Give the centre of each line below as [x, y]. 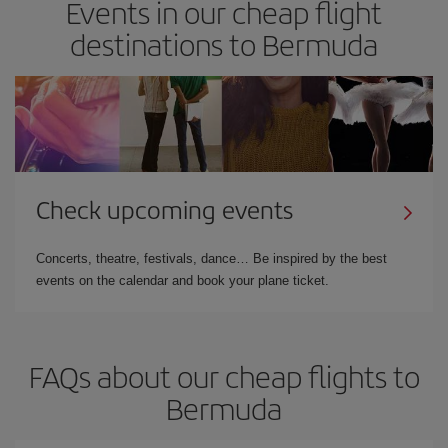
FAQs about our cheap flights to [224, 375]
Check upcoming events [164, 208]
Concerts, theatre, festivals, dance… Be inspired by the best [211, 258]
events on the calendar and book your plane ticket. [182, 280]
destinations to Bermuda [224, 43]
